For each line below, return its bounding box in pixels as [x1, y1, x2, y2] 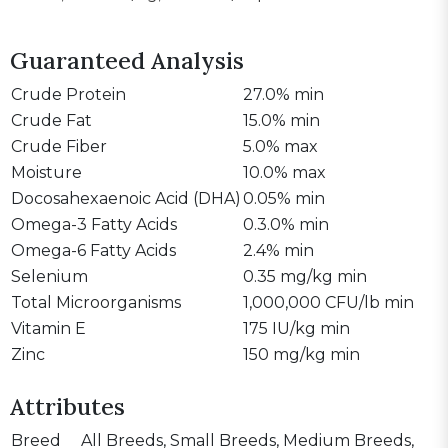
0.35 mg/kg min [243, 266, 367, 286]
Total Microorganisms [11, 292, 181, 312]
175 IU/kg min [243, 318, 350, 338]
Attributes [10, 390, 125, 421]
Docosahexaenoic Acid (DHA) [11, 188, 241, 208]
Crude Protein [11, 84, 126, 104]
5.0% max [243, 136, 318, 156]
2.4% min [243, 240, 314, 260]
